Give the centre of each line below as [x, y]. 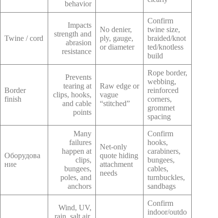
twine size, [164, 29]
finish [13, 99]
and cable [77, 103]
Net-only [113, 146]
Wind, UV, [75, 207]
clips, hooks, [72, 94]
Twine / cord [24, 38]
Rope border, [167, 73]
